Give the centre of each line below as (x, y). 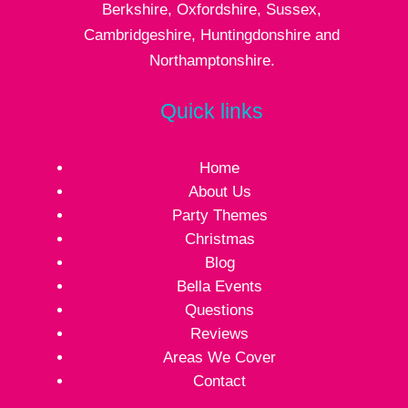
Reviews (220, 333)
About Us (219, 191)
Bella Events (220, 286)
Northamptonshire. (212, 60)
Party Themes (219, 215)
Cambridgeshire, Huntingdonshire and (212, 35)
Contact (220, 381)
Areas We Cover (220, 357)
